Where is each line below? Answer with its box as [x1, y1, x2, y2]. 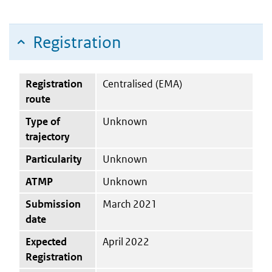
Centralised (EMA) [103, 76, 182, 90]
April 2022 [103, 234, 149, 248]
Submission [25, 197, 81, 211]
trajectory [25, 129, 70, 143]
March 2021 [103, 197, 157, 211]
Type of [25, 114, 60, 128]
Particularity [25, 152, 82, 166]
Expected [25, 234, 67, 248]
